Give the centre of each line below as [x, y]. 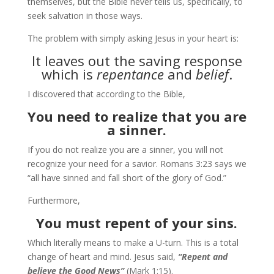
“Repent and [202, 257]
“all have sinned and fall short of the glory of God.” [127, 178]
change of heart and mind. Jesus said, [102, 257]
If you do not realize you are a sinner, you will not [125, 150]
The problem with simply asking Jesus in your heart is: [133, 38]
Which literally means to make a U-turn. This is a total [133, 243]
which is [69, 74]
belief [212, 74]
